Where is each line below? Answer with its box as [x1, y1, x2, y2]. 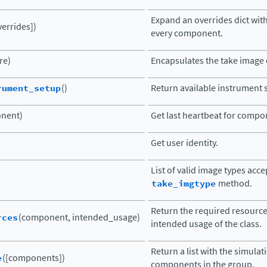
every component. [151, 27, 223, 39]
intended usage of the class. [151, 218, 262, 230]
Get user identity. [151, 136, 218, 149]
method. [216, 177, 252, 190]
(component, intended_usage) [18, 211, 140, 223]
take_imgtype [151, 177, 216, 190]
